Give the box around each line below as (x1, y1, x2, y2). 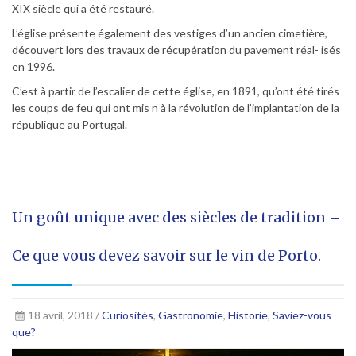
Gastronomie (157, 308, 223, 323)
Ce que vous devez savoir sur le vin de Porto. (12, 246, 321, 265)
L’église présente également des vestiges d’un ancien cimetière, (12, 26, 327, 41)
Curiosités (101, 308, 153, 323)
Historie (227, 308, 268, 323)
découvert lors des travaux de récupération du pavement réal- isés (12, 43, 341, 57)
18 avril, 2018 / (27, 308, 102, 323)
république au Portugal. (12, 118, 127, 132)
